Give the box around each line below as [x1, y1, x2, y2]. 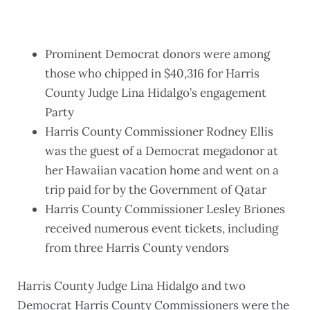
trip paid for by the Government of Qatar [45, 182, 266, 198]
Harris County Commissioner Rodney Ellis [45, 124, 273, 140]
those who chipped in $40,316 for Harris [45, 66, 259, 82]
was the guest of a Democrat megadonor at [45, 143, 278, 159]
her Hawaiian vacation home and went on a [45, 163, 279, 179]
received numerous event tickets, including [45, 221, 278, 237]
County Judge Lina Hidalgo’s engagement [45, 85, 266, 101]
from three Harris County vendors [45, 240, 229, 256]
